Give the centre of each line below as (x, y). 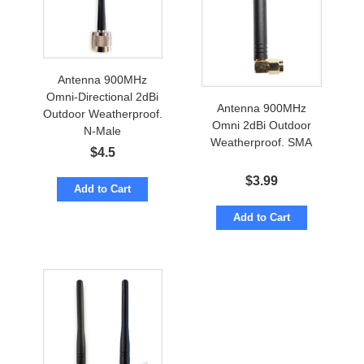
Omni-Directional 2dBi (103, 97)
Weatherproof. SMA (262, 143)
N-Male (103, 131)
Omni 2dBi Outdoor (261, 126)
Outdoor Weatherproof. (102, 114)
